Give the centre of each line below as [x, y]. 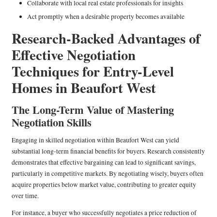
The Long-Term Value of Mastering [93, 110]
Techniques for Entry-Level [93, 71]
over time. [25, 196]
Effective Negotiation [74, 55]
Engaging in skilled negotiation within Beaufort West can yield [95, 140]
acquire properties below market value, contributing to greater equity [104, 185]
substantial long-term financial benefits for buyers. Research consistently [108, 151]
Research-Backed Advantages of [106, 39]
